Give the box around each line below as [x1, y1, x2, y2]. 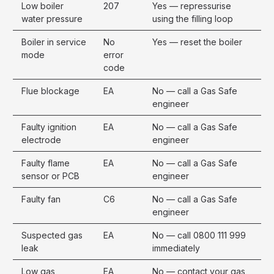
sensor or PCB [21, 170, 80, 181]
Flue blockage [21, 85, 80, 96]
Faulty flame [21, 157, 70, 168]
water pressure [21, 13, 83, 24]
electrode [21, 134, 61, 145]
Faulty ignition [21, 121, 76, 132]
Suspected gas [21, 229, 83, 240]
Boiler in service [21, 36, 86, 47]
